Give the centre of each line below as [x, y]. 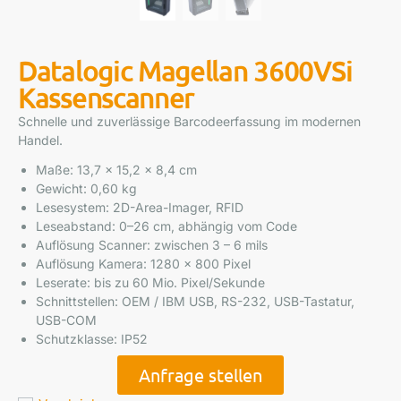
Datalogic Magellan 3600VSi [185, 71]
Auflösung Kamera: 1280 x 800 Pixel [143, 264]
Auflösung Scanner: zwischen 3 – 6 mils [152, 245]
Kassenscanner [107, 98]
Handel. [40, 140]
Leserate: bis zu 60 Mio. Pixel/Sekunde [150, 282]
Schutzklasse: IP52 [92, 339]
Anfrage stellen [200, 375]
